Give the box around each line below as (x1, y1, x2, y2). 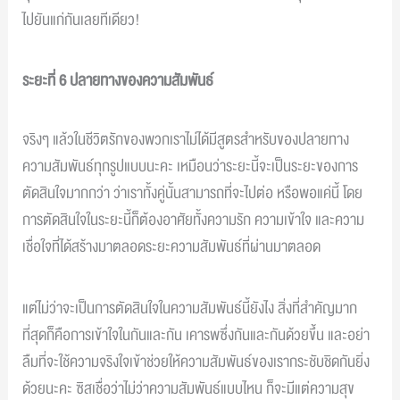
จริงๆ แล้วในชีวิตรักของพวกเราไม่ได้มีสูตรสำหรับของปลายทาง (22, 127, 350, 154)
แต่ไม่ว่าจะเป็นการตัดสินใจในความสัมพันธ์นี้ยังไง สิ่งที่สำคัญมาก (22, 295, 358, 321)
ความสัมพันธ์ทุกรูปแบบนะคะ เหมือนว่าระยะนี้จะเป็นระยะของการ (22, 154, 359, 180)
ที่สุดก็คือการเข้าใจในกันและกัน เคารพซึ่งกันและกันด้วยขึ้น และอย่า (22, 321, 371, 348)
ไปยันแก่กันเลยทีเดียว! (22, 6, 141, 33)
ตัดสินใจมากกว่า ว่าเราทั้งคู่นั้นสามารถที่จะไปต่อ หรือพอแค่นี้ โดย (22, 180, 363, 207)
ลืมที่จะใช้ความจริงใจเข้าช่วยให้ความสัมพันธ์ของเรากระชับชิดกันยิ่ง (22, 348, 371, 375)
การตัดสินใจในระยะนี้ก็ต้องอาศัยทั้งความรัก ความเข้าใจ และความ (22, 207, 365, 234)
